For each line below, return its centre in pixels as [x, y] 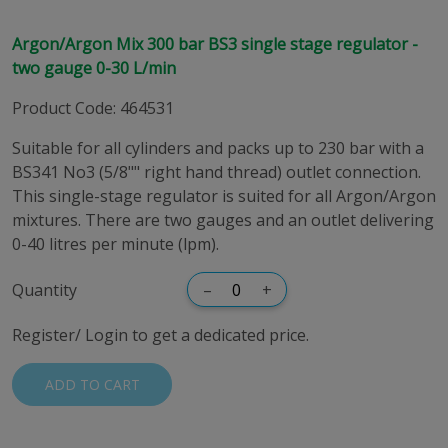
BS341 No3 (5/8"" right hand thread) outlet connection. [216, 172]
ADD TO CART [92, 384]
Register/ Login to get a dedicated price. [160, 335]
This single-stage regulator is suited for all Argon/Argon [224, 196]
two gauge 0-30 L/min [94, 68]
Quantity [44, 289]
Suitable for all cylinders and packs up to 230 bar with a [218, 148]
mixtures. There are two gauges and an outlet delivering [223, 220]
